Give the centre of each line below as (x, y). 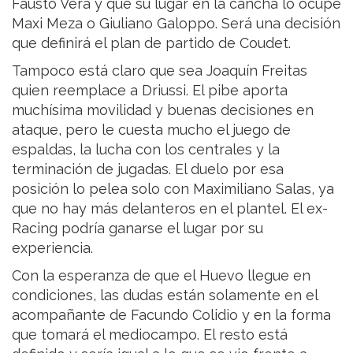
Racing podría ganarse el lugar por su (137, 229)
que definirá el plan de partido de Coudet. (153, 43)
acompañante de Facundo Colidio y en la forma (171, 315)
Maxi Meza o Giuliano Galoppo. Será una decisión (176, 24)
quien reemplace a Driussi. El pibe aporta (150, 91)
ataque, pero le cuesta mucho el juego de (151, 130)
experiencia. (54, 248)
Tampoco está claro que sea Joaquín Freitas (160, 71)
